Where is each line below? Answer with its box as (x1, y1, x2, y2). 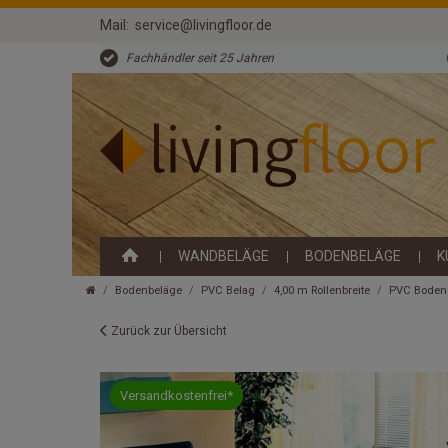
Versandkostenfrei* (120, 388, 233, 404)
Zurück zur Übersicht (111, 324, 227, 339)
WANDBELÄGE (178, 248, 269, 265)
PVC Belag (201, 284, 255, 298)
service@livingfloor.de (135, 17, 272, 34)
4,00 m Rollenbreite (274, 284, 370, 298)
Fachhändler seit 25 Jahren (126, 51, 274, 66)
